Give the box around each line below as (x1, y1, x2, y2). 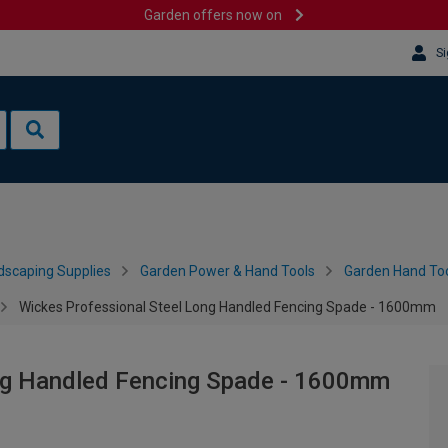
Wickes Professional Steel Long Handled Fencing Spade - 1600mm (19, 299, 436, 315)
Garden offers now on (144, 7, 283, 23)
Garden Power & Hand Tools (140, 263, 315, 279)
